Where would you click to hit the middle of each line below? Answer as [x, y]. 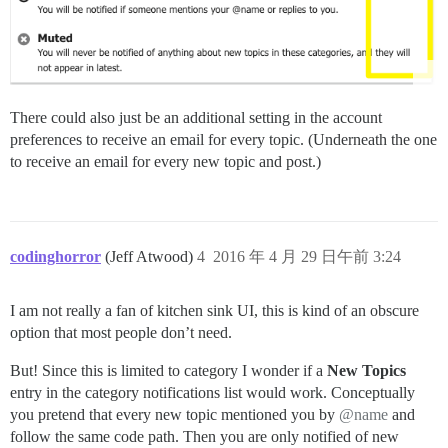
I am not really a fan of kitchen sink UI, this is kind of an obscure [214, 310]
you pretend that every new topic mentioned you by [174, 414]
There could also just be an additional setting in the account [196, 117]
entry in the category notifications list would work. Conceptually [212, 392]
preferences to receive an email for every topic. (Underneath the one [223, 139]
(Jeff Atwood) [151, 256]
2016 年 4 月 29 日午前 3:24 [307, 256]
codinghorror [55, 256]
